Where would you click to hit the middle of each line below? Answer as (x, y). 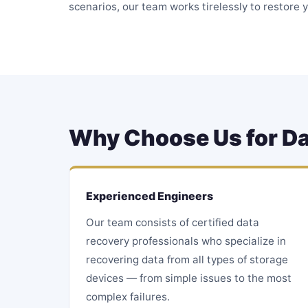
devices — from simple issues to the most (189, 278)
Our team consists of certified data (173, 222)
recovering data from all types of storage (187, 260)
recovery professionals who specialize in (186, 241)
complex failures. (128, 297)
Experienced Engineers (150, 196)
